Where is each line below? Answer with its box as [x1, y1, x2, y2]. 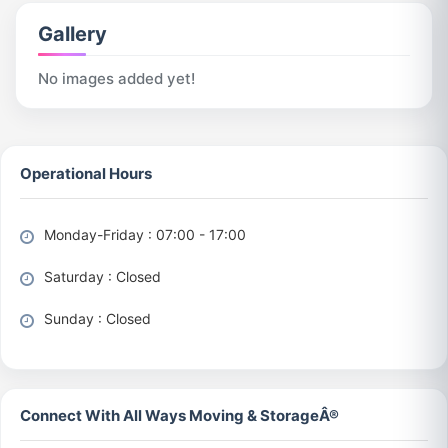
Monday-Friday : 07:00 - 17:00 [40, 226, 247, 244]
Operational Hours [20, 163, 153, 183]
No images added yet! [37, 68, 195, 88]
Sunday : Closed [40, 310, 152, 328]
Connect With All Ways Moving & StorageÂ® [20, 406, 340, 426]
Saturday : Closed [40, 268, 162, 286]
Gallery [37, 22, 107, 47]
